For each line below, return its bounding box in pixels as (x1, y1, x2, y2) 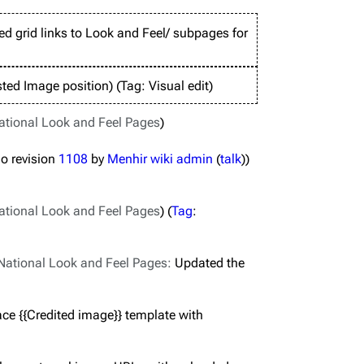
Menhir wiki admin (106, 151, 213, 167)
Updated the (174, 255, 245, 271)
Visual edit (148, 78, 209, 93)
